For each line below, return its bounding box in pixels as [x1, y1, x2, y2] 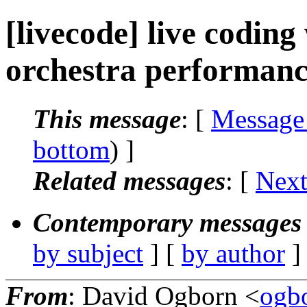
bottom [33, 134, 110, 164]
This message [33, 103, 181, 134]
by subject [33, 238, 143, 268]
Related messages [33, 165, 225, 195]
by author [182, 238, 285, 268]
